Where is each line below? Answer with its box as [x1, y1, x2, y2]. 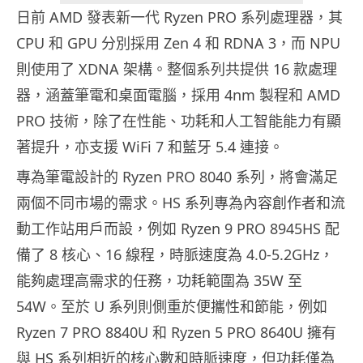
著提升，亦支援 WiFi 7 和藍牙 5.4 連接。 [16, 137, 284, 157]
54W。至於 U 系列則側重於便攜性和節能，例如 [16, 297, 327, 317]
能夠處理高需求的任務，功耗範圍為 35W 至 [16, 271, 302, 291]
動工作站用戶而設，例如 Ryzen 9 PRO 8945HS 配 [16, 219, 340, 239]
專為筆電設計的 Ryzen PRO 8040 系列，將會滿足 [16, 167, 338, 187]
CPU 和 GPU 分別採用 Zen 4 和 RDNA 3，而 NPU [16, 33, 340, 53]
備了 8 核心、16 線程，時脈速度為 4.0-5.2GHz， [16, 245, 334, 265]
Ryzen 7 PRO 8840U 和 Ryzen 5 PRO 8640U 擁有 [16, 322, 336, 343]
